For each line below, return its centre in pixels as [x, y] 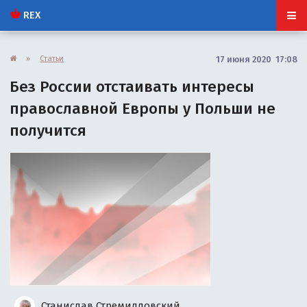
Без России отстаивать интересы [132, 86]
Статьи [52, 58]
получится [48, 130]
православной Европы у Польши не [143, 108]
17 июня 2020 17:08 [256, 59]
